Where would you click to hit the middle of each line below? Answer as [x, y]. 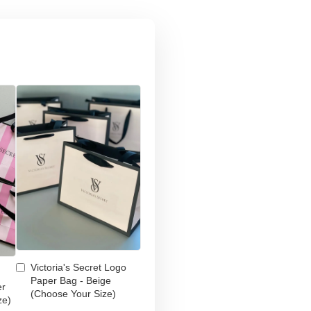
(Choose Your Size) [73, 294]
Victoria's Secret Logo [78, 268]
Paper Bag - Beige [71, 281]
